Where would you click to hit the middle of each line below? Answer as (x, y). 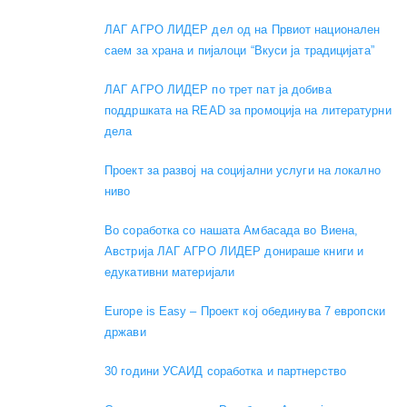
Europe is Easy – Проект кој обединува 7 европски (245, 311)
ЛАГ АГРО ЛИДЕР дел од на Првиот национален (243, 29)
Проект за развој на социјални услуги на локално (243, 170)
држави (125, 332)
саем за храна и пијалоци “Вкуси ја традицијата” (239, 50)
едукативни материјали (170, 272)
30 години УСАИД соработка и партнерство (225, 371)
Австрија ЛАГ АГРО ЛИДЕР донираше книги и (234, 251)
